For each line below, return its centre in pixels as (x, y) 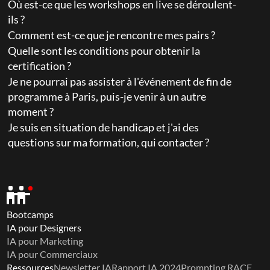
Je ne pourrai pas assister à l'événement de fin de (120, 81)
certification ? (40, 66)
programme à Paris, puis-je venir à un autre (107, 96)
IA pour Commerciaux (52, 254)
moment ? (31, 111)
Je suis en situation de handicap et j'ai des (104, 127)
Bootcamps (30, 214)
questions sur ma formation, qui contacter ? (109, 142)
